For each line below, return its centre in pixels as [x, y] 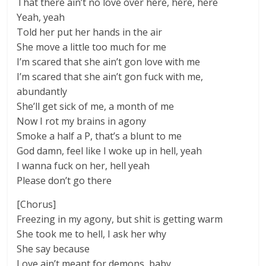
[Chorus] [37, 204]
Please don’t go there [64, 180]
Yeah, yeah [41, 17]
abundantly [42, 91]
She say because [53, 249]
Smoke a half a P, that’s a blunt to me [99, 136]
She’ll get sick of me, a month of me [96, 106]
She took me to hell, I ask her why [92, 234]
